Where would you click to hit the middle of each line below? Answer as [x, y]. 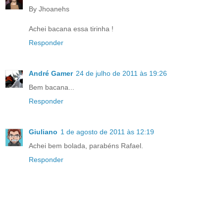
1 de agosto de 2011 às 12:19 [107, 132]
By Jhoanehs [49, 9]
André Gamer [51, 74]
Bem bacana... [52, 87]
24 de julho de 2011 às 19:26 [121, 74]
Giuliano [43, 132]
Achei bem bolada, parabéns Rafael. [86, 146]
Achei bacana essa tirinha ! [71, 29]
